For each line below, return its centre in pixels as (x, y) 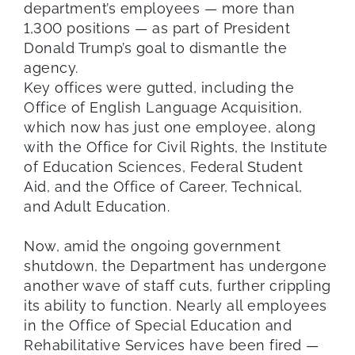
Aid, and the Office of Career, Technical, (163, 186)
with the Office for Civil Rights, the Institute (176, 147)
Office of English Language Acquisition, (163, 107)
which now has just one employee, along (170, 127)
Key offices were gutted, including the (159, 87)
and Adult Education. (97, 206)
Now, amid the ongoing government (152, 246)
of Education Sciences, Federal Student (163, 166)
